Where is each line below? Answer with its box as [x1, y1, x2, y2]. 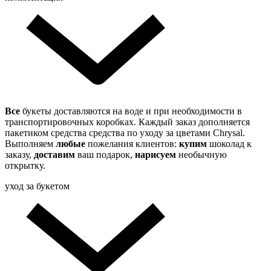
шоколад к [209, 139, 252, 149]
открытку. [5, 160, 45, 171]
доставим [34, 149, 77, 160]
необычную [178, 149, 227, 160]
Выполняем [5, 139, 56, 149]
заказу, [5, 149, 34, 160]
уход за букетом [5, 181, 70, 192]
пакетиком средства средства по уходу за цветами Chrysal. [5, 128, 245, 139]
